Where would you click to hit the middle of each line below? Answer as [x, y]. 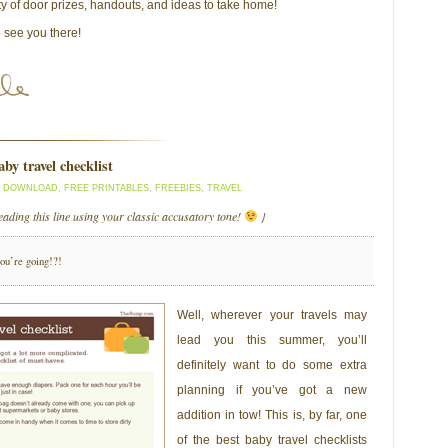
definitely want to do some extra [272, 364]
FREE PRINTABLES [106, 187]
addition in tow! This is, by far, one [272, 414]
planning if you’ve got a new [272, 389]
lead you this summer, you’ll [272, 339]
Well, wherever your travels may [272, 314]
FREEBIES [178, 187]
